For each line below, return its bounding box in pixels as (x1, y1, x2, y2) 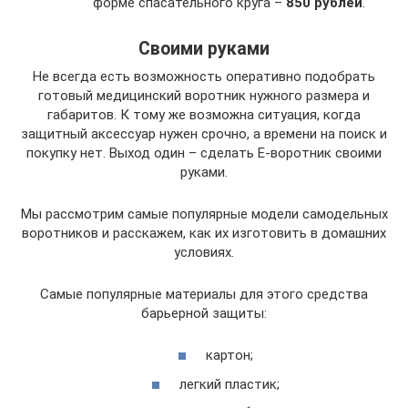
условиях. (174, 243, 234, 260)
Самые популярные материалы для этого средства (40, 285, 368, 302)
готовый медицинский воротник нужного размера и (38, 87, 370, 104)
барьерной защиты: (141, 304, 267, 321)
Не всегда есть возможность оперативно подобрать (33, 67, 375, 85)
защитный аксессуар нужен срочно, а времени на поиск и (21, 125, 387, 142)
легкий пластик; (178, 375, 280, 393)
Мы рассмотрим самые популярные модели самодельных (20, 205, 388, 222)
